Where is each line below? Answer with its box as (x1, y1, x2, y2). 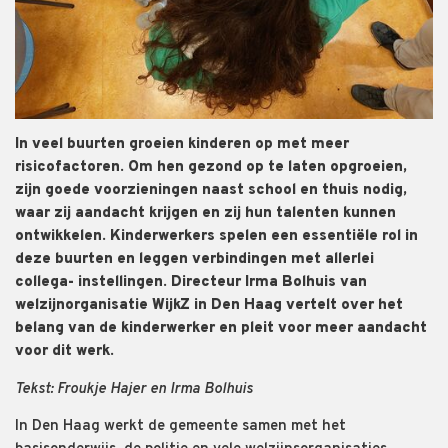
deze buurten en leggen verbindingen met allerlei (15, 249, 374, 269)
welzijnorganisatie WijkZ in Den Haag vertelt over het (15, 295, 403, 315)
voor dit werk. (15, 341, 114, 361)
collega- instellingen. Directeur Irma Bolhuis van (15, 272, 367, 292)
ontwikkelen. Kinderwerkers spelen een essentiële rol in (15, 226, 418, 246)
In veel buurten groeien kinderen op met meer (15, 134, 349, 154)
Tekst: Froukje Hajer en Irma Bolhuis (15, 379, 253, 399)
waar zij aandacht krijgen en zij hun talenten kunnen (15, 203, 396, 223)
